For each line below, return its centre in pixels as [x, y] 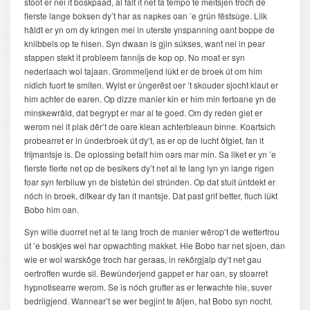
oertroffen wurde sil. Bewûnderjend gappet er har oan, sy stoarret [146, 273]
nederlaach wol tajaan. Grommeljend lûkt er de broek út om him [143, 71]
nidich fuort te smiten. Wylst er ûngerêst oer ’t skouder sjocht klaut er [151, 85]
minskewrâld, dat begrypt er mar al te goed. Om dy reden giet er [143, 113]
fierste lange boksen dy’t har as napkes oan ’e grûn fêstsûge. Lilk [146, 16]
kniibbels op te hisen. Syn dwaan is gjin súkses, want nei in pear [145, 44]
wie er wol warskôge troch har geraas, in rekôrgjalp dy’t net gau [143, 259]
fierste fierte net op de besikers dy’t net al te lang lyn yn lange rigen [149, 168]
